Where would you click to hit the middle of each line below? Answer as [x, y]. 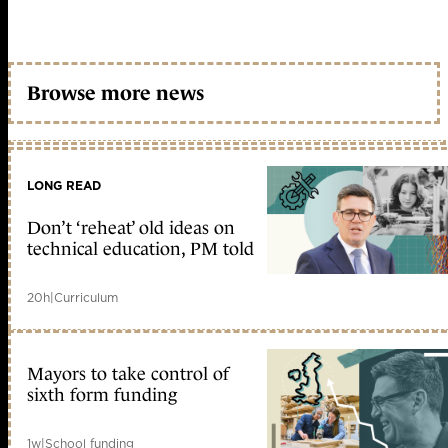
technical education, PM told [140, 249]
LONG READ [64, 186]
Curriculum [86, 298]
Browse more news [115, 92]
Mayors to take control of [128, 374]
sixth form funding [102, 395]
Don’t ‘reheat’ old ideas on [131, 228]
